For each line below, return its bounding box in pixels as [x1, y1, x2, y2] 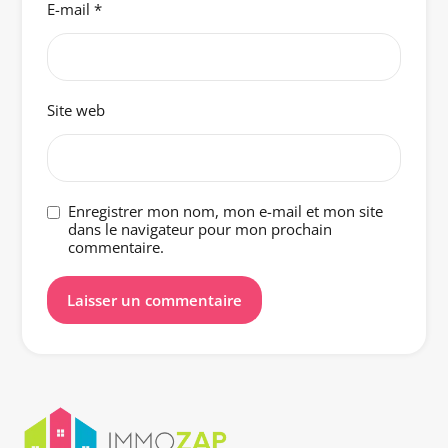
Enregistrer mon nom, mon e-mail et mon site [68, 201, 384, 222]
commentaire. [68, 237, 165, 258]
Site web [47, 100, 106, 121]
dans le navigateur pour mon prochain [68, 219, 333, 240]
